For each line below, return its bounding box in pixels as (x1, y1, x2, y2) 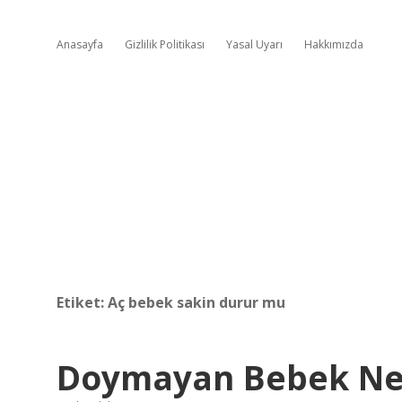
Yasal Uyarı (226, 37, 283, 52)
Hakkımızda (304, 37, 363, 52)
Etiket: (57, 293, 108, 312)
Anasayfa (57, 37, 103, 52)
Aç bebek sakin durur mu (108, 293, 285, 312)
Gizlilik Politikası (125, 37, 205, 52)
